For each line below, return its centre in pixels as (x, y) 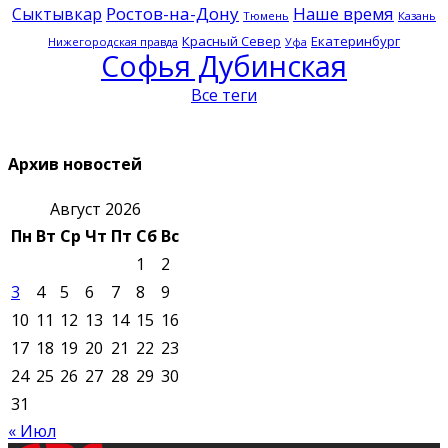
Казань (417, 15)
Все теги (224, 94)
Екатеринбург (355, 40)
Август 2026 (95, 209)
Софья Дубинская (224, 65)
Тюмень (266, 15)
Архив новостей (75, 164)
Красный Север (231, 40)
